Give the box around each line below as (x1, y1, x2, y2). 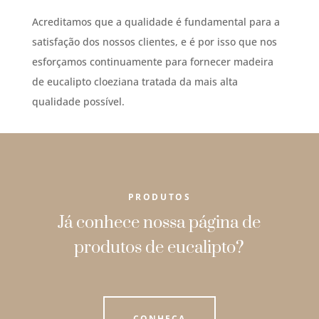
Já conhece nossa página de (58, 211, 261, 234)
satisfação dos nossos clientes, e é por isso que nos (31, 34, 277, 48)
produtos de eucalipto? (74, 236, 245, 258)
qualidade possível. (31, 94, 125, 108)
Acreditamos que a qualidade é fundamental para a (31, 14, 280, 28)
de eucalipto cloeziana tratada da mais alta (31, 74, 238, 88)
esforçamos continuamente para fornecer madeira (31, 54, 273, 68)
